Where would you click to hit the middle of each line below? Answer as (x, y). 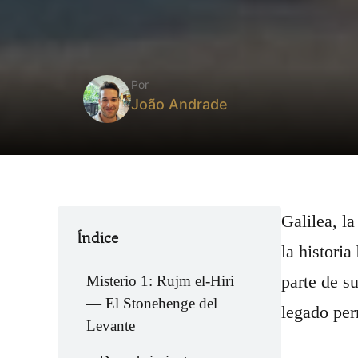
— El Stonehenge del (152, 303)
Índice (97, 238)
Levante (111, 326)
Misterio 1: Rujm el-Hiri (160, 281)
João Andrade (179, 104)
